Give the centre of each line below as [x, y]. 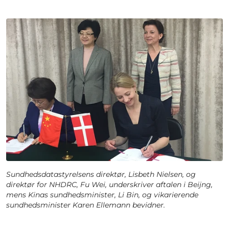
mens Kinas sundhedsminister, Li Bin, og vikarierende [102, 194]
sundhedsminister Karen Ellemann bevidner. [86, 205]
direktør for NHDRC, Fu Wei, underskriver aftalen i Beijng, [109, 184]
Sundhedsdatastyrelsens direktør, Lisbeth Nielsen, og [101, 174]
